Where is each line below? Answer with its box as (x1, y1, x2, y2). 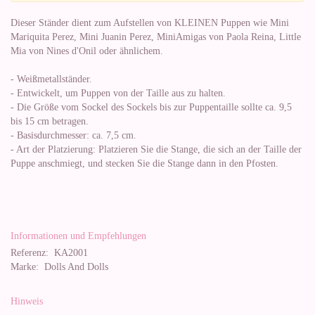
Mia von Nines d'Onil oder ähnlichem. (11, 46, 163, 56)
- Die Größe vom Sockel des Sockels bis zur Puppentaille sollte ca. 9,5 (11, 102, 292, 112)
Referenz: (11, 247, 49, 258)
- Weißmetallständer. (11, 74, 92, 84)
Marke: (11, 262, 39, 272)
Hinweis (11, 296, 43, 307)
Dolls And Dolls (39, 262, 108, 272)
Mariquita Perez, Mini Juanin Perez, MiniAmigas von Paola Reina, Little (11, 32, 301, 42)
